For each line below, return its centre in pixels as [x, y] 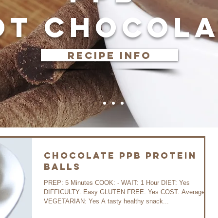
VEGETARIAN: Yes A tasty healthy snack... [106, 201]
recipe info [109, 55]
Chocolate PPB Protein [120, 155]
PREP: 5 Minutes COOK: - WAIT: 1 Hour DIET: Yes [92, 183]
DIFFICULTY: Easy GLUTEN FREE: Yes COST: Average [124, 192]
